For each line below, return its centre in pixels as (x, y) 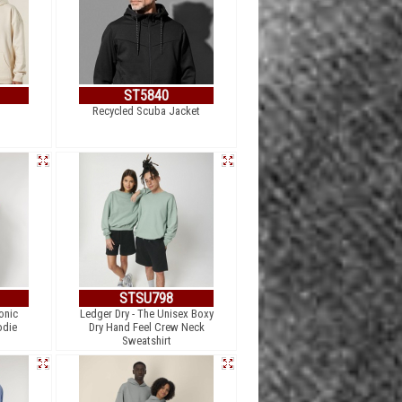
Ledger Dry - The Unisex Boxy (146, 314)
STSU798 (146, 298)
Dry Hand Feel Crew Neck (146, 327)
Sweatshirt (146, 341)
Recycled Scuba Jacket (146, 111)
